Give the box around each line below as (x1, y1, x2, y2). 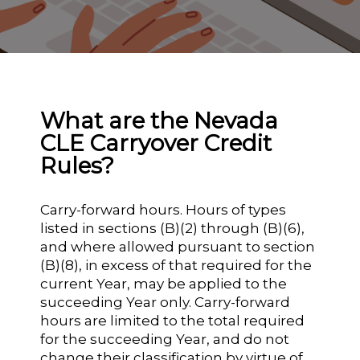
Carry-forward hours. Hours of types (40, 202, 287, 218)
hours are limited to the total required (40, 313, 305, 329)
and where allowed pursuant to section (40, 239, 316, 255)
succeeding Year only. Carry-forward (40, 294, 291, 310)
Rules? (40, 152, 115, 179)
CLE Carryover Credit (40, 129, 272, 157)
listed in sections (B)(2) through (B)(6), (40, 220, 305, 236)
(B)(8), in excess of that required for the (40, 257, 313, 273)
